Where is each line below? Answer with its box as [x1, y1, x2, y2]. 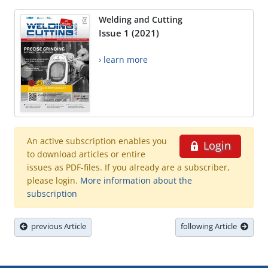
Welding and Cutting [99, 14, 182, 26]
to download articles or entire [27, 148, 145, 160]
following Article [181, 221, 240, 232]
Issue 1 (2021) [99, 27, 159, 39]
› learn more [99, 54, 148, 66]
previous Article [28, 221, 86, 232]
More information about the [80, 175, 192, 187]
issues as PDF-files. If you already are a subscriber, [27, 162, 230, 173]
